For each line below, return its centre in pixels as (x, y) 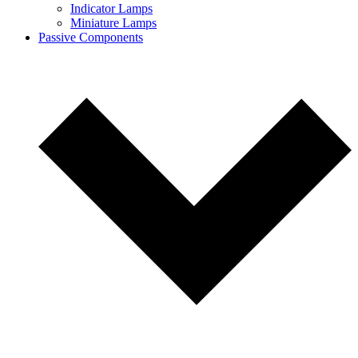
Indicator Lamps (111, 8)
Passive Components (91, 37)
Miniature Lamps (113, 23)
